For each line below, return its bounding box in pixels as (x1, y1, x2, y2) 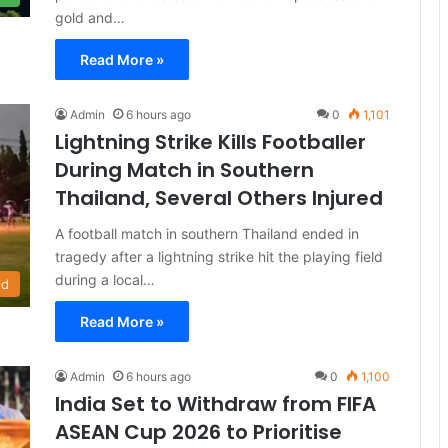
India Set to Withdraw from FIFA (55, 390, 376, 418)
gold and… (55, 9, 125, 26)
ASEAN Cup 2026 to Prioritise (55, 418, 342, 446)
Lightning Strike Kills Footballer (55, 128, 366, 156)
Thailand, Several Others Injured (55, 184, 383, 212)
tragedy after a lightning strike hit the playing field (55, 248, 383, 265)
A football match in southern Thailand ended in (55, 225, 359, 242)
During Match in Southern (55, 156, 314, 184)
